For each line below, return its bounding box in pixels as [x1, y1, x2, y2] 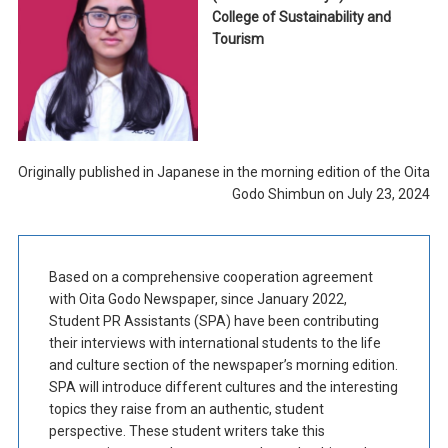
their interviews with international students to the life [48, 335, 381, 352]
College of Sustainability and [211, 9, 391, 26]
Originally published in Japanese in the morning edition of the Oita [18, 164, 431, 181]
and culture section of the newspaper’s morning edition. [48, 357, 398, 374]
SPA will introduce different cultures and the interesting [48, 379, 398, 396]
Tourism [211, 31, 264, 48]
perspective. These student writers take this [48, 423, 325, 440]
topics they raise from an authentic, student [48, 401, 324, 418]
